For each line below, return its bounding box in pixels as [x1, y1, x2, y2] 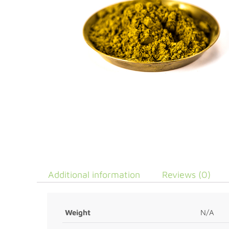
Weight [65, 208, 90, 217]
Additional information [48, 169, 140, 180]
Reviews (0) [162, 169, 211, 180]
